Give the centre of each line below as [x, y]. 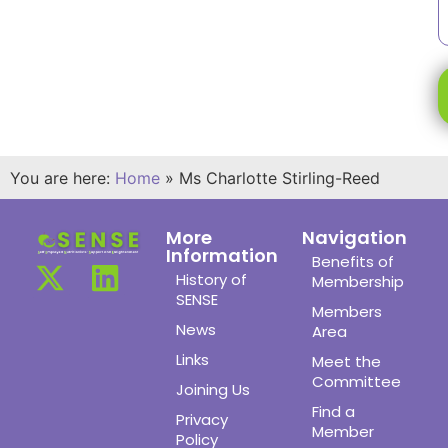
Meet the [346, 361]
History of [211, 279]
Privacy [202, 419]
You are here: [60, 177]
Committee [356, 381]
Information [222, 255]
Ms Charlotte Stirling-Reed [279, 177]
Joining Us [213, 389]
